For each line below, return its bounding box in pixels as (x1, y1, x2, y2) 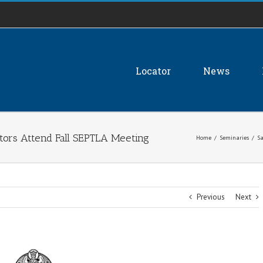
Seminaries (220, 134, 249, 141)
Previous (197, 192, 225, 202)
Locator (136, 64, 171, 77)
